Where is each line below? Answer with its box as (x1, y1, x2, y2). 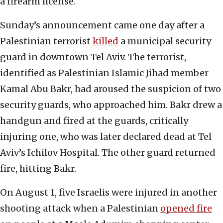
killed (93, 35, 118, 47)
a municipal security (118, 35, 211, 47)
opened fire (160, 203, 212, 215)
